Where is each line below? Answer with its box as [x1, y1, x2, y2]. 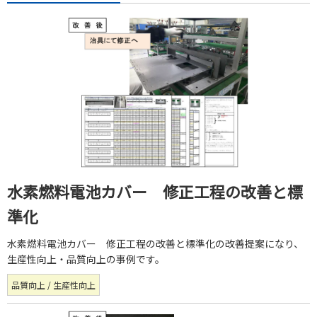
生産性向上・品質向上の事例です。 [7, 251, 165, 266]
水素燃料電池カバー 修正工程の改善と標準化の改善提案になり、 [7, 236, 304, 250]
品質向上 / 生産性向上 [11, 278, 96, 291]
